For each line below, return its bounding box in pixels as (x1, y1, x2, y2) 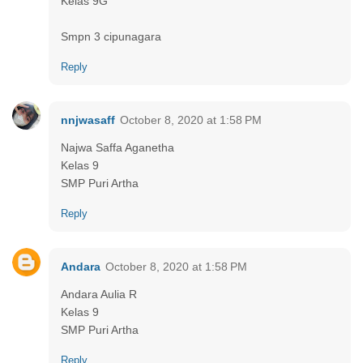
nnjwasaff (61, 113, 115, 126)
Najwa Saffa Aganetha (61, 140, 174, 154)
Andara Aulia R (61, 287, 137, 301)
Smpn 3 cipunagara (61, 29, 161, 43)
